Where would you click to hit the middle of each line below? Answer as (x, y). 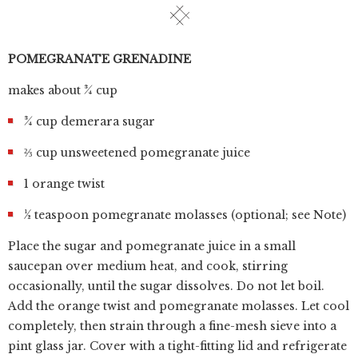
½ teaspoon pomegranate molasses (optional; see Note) (185, 215)
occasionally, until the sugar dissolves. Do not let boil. (166, 286)
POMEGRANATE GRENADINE (99, 59)
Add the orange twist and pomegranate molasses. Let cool (179, 306)
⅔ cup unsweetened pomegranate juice (137, 153)
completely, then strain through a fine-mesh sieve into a (172, 326)
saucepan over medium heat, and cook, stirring (148, 266)
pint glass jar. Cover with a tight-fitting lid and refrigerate (177, 346)
